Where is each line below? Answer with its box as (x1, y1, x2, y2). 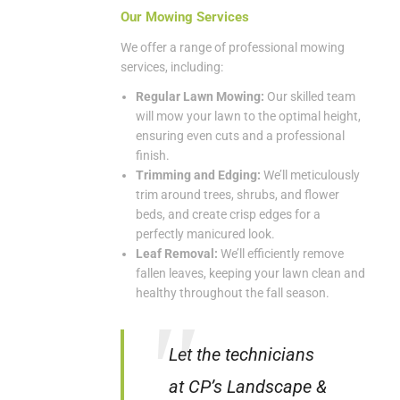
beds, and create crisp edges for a (136, 206, 321, 221)
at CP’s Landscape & (169, 375, 327, 397)
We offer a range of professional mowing (121, 39, 345, 54)
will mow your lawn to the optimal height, (136, 108, 361, 123)
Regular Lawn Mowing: (136, 88, 264, 104)
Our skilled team (264, 88, 355, 104)
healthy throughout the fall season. (136, 285, 329, 300)
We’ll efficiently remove (218, 246, 344, 261)
